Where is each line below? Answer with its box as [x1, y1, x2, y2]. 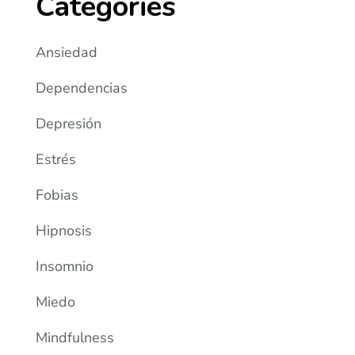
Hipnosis [36, 221, 93, 241]
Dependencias [36, 78, 128, 98]
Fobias [36, 185, 79, 205]
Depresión [36, 114, 102, 134]
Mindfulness [36, 328, 115, 348]
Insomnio [36, 257, 94, 277]
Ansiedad [36, 43, 98, 63]
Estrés [36, 150, 77, 170]
